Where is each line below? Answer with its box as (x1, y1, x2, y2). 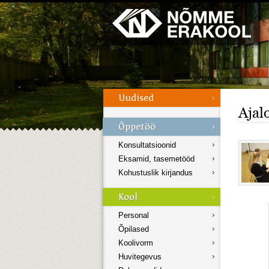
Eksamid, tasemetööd (118, 154, 195, 164)
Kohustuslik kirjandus (118, 168, 193, 178)
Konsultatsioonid (118, 141, 176, 150)
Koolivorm (118, 238, 153, 248)
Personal (118, 211, 149, 220)
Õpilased (118, 225, 149, 234)
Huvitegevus (118, 252, 162, 262)
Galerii (16, 1, 39, 10)
